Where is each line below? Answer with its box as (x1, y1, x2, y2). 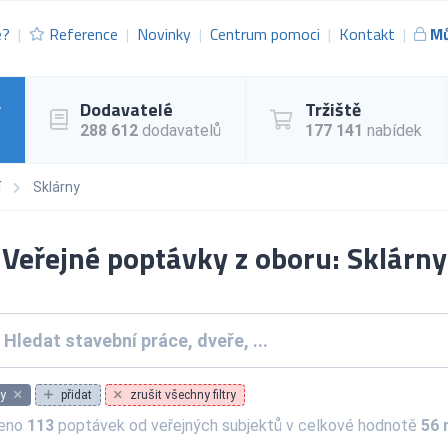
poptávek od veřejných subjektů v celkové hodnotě (53, 415, 421, 435)
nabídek (363, 120, 422, 140)
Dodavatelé (80, 95, 173, 123)
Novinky (137, 22, 191, 47)
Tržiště (305, 95, 361, 123)
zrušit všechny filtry (129, 387, 236, 402)
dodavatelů (138, 120, 221, 140)
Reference (49, 22, 118, 47)
